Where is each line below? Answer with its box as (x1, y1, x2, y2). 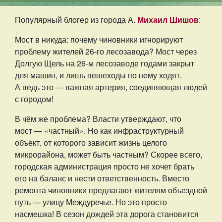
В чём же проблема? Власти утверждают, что (15, 113, 181, 125)
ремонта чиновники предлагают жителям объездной (15, 184, 207, 196)
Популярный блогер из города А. (15, 14, 137, 26)
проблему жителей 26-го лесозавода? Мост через (15, 46, 197, 57)
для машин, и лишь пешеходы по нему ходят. (15, 69, 182, 81)
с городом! (15, 93, 54, 105)
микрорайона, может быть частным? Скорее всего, (15, 149, 202, 161)
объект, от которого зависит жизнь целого (15, 137, 167, 149)
